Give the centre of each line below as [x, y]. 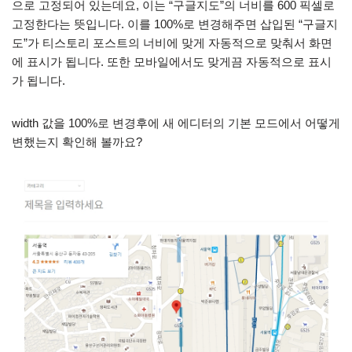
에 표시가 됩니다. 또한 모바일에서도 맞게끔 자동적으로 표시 [172, 61]
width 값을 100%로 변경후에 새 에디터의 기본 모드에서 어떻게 [176, 123]
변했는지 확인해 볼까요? [77, 141]
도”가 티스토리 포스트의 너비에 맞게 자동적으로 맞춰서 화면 [172, 42]
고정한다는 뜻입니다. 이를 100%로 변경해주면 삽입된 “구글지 [175, 24]
